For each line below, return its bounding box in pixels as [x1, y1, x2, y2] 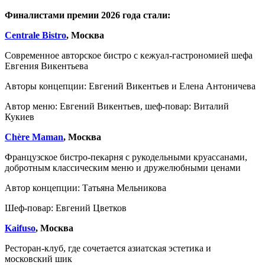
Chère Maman [5, 131, 63, 142]
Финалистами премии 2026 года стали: [5, 9, 170, 20]
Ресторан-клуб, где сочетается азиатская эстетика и [5, 243, 211, 253]
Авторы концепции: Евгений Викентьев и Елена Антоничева [5, 80, 256, 91]
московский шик [5, 253, 75, 264]
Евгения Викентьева [5, 60, 88, 71]
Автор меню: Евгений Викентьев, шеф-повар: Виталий [5, 101, 229, 111]
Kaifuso [5, 222, 35, 233]
